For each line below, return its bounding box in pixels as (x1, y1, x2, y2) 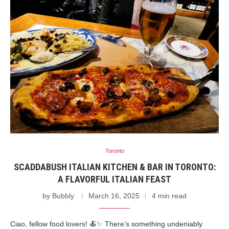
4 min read (152, 191, 187, 200)
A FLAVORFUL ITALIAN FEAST (58, 173, 171, 185)
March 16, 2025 (88, 191, 140, 200)
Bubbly (52, 191, 74, 200)
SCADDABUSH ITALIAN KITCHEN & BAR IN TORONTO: (13, 161, 216, 172)
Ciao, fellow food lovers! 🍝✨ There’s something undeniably (10, 219, 202, 228)
